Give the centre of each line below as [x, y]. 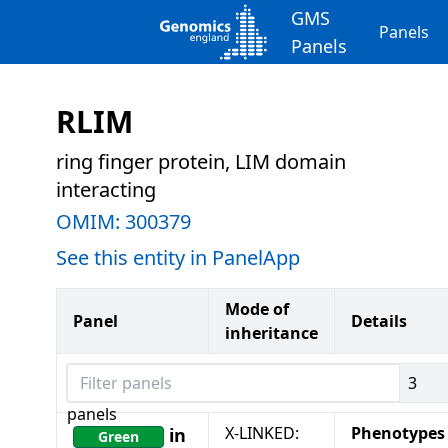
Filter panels [112, 375]
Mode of [257, 309]
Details [379, 321]
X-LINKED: [262, 433]
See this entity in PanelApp [178, 257]
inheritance [271, 333]
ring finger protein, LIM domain [201, 161]
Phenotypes [398, 433]
